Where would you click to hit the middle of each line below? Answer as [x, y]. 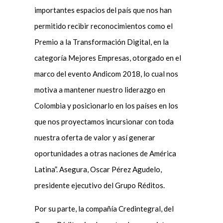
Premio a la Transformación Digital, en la [101, 42]
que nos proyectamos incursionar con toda [104, 122]
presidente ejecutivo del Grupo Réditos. [99, 185]
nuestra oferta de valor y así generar [95, 138]
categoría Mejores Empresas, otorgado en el [108, 58]
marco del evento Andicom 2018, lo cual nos [106, 74]
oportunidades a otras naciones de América [105, 154]
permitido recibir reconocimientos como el [103, 26]
